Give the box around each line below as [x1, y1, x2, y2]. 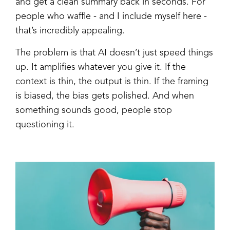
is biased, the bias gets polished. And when [15, 91, 194, 101]
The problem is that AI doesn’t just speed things [15, 48, 213, 57]
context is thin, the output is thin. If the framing [15, 76, 208, 86]
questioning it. [15, 120, 74, 129]
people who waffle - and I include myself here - [15, 11, 207, 21]
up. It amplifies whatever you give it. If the [15, 62, 186, 72]
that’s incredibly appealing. [15, 26, 125, 35]
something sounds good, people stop [15, 105, 172, 115]
